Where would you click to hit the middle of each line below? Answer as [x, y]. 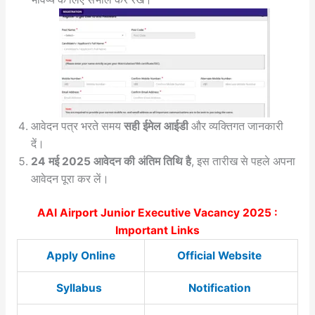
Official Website [221, 256]
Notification [221, 288]
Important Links [157, 231]
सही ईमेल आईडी [156, 126]
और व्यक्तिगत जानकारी [236, 126]
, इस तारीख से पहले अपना [243, 161]
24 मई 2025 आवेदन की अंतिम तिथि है [111, 161]
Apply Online [81, 256]
